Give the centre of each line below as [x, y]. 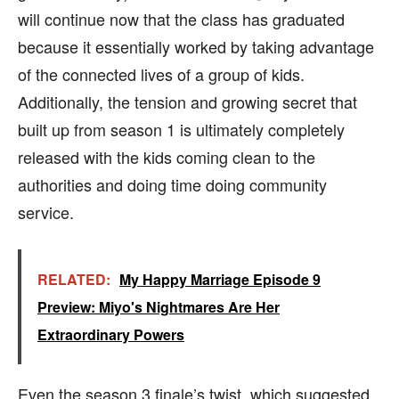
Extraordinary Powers [111, 334]
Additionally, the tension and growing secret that [187, 101]
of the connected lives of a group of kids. [161, 73]
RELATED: [74, 279]
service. [46, 212]
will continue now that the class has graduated [181, 18]
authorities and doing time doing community [172, 184]
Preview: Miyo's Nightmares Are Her [159, 306]
